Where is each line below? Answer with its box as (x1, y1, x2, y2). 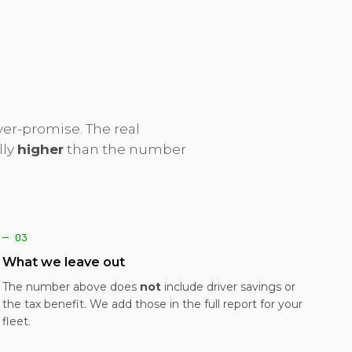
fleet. (2, 314, 31, 328)
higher (16, 141, 64, 157)
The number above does (2, 280, 141, 294)
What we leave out (2, 255, 126, 269)
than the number (63, 141, 186, 157)
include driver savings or (161, 280, 296, 294)
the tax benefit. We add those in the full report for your (2, 297, 303, 311)
